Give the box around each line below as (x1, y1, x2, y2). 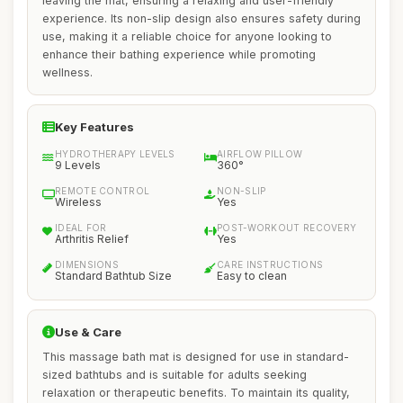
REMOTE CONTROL (55, 185, 150, 196)
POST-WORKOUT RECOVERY (217, 222, 357, 233)
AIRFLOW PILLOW (217, 148, 303, 159)
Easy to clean (217, 269, 287, 282)
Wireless (55, 195, 102, 209)
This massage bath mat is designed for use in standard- (42, 350, 349, 363)
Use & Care (55, 325, 121, 339)
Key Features (55, 120, 134, 134)
